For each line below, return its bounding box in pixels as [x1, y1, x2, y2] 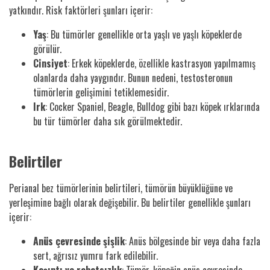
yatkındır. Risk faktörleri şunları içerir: [9, 2, 152, 17]
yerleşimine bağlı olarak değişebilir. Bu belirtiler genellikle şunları [9, 195, 251, 210]
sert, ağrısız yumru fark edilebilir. [33, 248, 158, 263]
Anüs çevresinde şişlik [33, 233, 125, 248]
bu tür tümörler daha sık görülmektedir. [33, 113, 182, 128]
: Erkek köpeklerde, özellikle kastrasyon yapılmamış [67, 55, 256, 71]
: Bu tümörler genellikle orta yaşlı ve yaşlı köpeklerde [46, 27, 242, 42]
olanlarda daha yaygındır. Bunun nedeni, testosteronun [33, 70, 233, 85]
